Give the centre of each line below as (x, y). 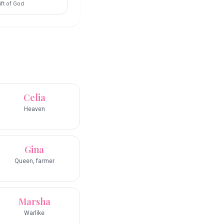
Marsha (34, 202)
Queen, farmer (34, 161)
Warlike (34, 213)
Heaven (34, 109)
